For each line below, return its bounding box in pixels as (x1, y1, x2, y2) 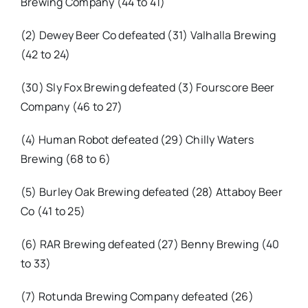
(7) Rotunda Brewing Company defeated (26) (20, 288, 254, 304)
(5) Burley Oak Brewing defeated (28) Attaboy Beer (20, 184, 283, 199)
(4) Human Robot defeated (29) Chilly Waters (20, 131, 254, 147)
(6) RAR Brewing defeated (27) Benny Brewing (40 (20, 236, 280, 252)
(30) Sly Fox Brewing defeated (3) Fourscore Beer (20, 79, 275, 95)
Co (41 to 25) (20, 203, 86, 219)
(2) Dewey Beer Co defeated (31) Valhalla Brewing (20, 27, 276, 43)
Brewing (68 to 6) (20, 151, 111, 166)
